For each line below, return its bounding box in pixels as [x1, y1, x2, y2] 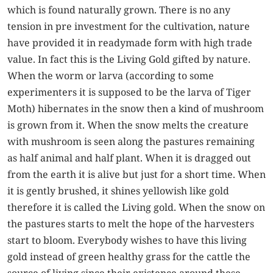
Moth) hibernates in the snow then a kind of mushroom [7, 102, 264, 116]
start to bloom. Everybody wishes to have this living [7, 233, 247, 247]
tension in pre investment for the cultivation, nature [7, 19, 250, 34]
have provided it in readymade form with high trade [7, 36, 252, 50]
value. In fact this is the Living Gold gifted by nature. [7, 52, 250, 66]
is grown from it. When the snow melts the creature [7, 118, 249, 132]
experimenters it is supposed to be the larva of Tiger [7, 85, 251, 99]
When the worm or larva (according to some [7, 69, 214, 83]
